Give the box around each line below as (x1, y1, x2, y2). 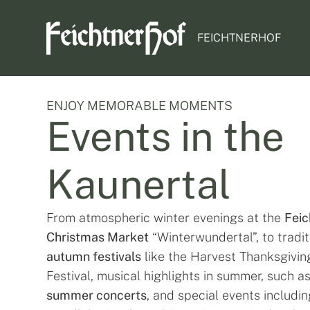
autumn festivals (46, 248, 142, 264)
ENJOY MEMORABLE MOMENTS (46, 98, 233, 113)
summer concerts (46, 287, 147, 302)
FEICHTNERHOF (197, 31, 281, 44)
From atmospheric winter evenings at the (46, 210, 285, 225)
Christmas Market (46, 229, 149, 244)
